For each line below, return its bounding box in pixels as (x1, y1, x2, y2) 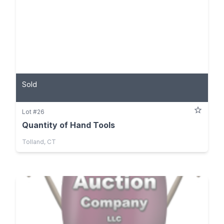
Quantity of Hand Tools (22, 119, 115, 130)
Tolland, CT (22, 137, 56, 145)
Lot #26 (22, 107, 44, 115)
